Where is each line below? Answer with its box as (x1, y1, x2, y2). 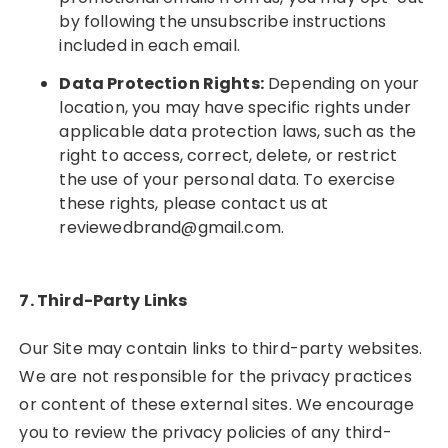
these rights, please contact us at (59, 192, 329, 215)
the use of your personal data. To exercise (59, 168, 395, 191)
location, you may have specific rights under (59, 96, 412, 119)
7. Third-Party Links (19, 289, 188, 312)
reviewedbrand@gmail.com (59, 216, 281, 239)
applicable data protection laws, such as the (59, 120, 417, 143)
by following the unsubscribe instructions (59, 10, 387, 33)
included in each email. (59, 34, 240, 57)
